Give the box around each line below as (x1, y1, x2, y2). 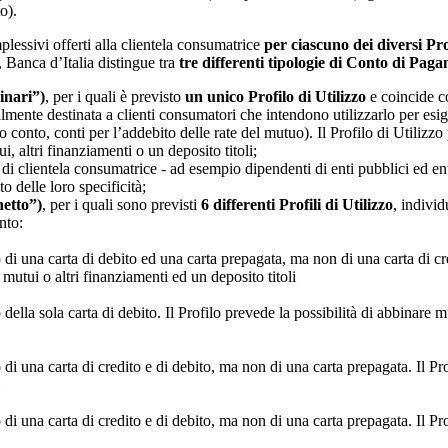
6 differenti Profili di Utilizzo (201, 196, 393, 214)
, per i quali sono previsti (42, 196, 201, 214)
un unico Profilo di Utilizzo (185, 88, 366, 106)
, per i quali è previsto (45, 88, 185, 106)
